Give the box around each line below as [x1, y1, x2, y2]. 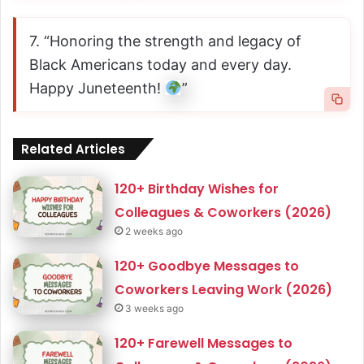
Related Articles [21, 140, 125, 158]
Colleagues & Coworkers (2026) [115, 202, 332, 222]
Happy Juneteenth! [29, 79, 165, 97]
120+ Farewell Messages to [115, 333, 293, 353]
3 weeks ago [125, 301, 184, 314]
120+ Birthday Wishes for [115, 179, 279, 198]
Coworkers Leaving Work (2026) [115, 279, 333, 299]
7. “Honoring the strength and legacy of [29, 32, 301, 50]
